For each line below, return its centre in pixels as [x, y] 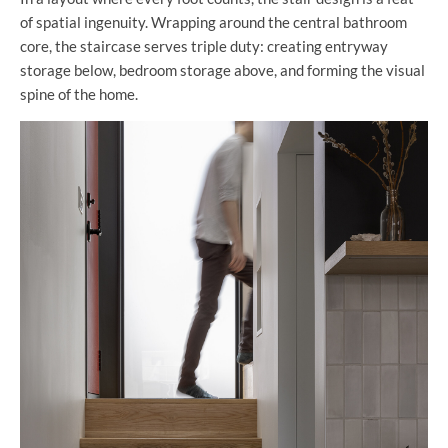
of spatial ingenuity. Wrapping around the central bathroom [213, 22]
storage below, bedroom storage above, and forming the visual [222, 70]
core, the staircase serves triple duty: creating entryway [204, 46]
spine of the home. [79, 94]
